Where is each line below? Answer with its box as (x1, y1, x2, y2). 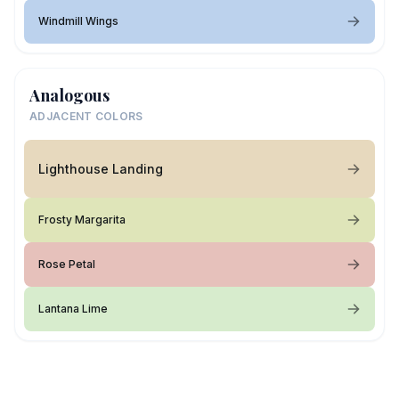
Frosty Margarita (38, 213, 126, 226)
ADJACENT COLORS (29, 110, 143, 123)
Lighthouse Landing (38, 160, 163, 176)
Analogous (29, 85, 110, 106)
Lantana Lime (38, 302, 108, 315)
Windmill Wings (38, 14, 118, 28)
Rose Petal (38, 257, 95, 271)
